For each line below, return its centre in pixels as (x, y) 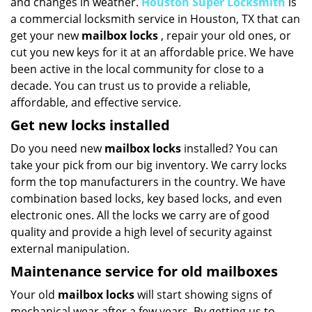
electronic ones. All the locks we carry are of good (140, 215)
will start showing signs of (203, 295)
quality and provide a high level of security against (141, 232)
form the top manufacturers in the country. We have (148, 182)
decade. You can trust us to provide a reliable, (131, 86)
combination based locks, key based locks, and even (146, 198)
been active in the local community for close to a (137, 69)
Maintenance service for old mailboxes (144, 271)
